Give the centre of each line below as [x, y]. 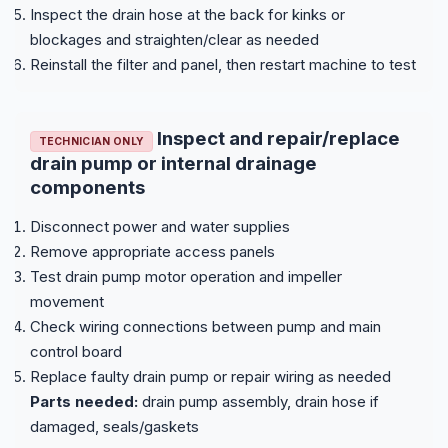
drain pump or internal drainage [173, 163]
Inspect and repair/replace [276, 138]
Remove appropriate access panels [152, 251]
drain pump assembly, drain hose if [258, 401]
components [87, 187]
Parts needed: [84, 401]
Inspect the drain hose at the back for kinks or [187, 14]
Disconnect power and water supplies [160, 226]
